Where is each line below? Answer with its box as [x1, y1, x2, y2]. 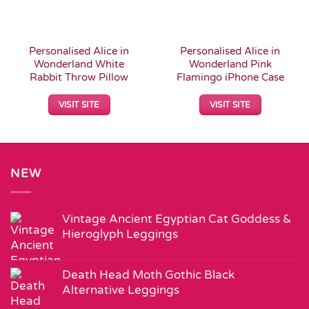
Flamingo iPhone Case [176, 70, 284, 83]
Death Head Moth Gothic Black [62, 268, 235, 283]
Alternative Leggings [62, 283, 179, 298]
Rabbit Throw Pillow [30, 70, 128, 83]
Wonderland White [34, 57, 124, 70]
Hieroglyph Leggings [62, 227, 178, 242]
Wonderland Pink [188, 57, 272, 70]
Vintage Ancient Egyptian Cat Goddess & [62, 212, 291, 227]
